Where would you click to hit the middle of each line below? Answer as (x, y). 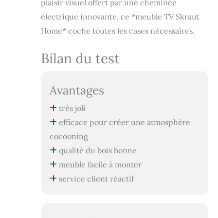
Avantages (77, 91)
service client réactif (95, 179)
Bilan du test (80, 59)
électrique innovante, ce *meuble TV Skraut (120, 17)
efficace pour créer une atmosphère (123, 122)
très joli (71, 108)
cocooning (69, 136)
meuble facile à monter (99, 165)
